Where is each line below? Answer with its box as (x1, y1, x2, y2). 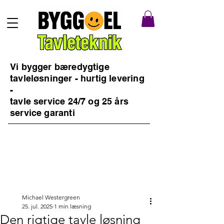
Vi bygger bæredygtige (10, 61, 109, 72)
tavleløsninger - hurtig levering (10, 73, 144, 84)
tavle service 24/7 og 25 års (10, 96, 129, 107)
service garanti (10, 107, 75, 118)
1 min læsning (54, 202, 91, 210)
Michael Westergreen (22, 193, 80, 201)
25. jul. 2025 (22, 202, 52, 210)
